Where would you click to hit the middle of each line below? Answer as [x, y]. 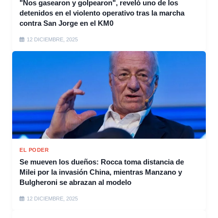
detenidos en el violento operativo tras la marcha [102, 13]
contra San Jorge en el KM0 [66, 23]
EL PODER [34, 150]
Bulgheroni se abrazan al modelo [75, 182]
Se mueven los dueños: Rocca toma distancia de [102, 162]
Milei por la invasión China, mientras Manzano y [101, 172]
